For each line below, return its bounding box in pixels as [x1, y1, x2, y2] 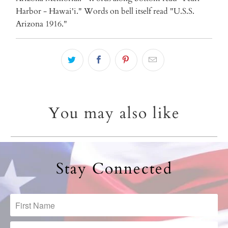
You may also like [48, 103, 180, 124]
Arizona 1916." [16, 18, 68, 30]
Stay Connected [55, 158, 173, 179]
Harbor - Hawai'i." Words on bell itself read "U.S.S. [16, 6, 195, 17]
